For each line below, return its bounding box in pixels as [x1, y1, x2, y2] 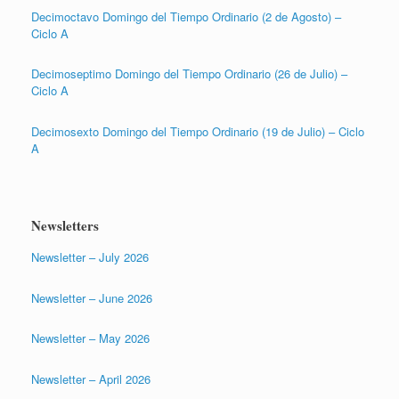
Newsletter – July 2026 [31, 248, 149, 266]
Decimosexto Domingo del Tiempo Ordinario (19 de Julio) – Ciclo [31, 122, 364, 140]
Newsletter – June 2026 [31, 289, 152, 306]
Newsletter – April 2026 [31, 370, 151, 387]
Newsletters [31, 216, 99, 236]
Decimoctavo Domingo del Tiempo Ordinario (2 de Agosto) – [31, 7, 341, 25]
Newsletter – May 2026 [31, 330, 150, 347]
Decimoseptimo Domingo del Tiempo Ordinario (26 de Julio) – [31, 65, 347, 83]
